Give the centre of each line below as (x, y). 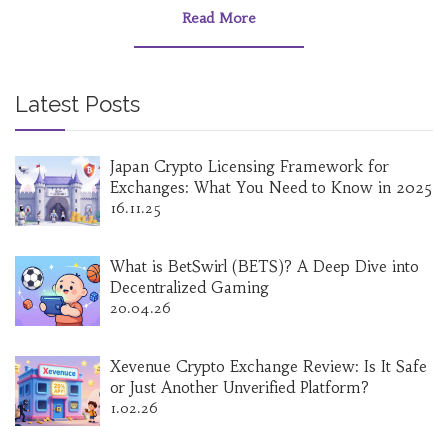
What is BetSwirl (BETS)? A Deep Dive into (264, 267)
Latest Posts (77, 104)
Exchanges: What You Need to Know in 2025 (271, 188)
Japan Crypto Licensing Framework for (249, 167)
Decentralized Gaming (189, 288)
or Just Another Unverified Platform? (239, 388)
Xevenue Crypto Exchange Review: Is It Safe (268, 367)
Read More (218, 18)
